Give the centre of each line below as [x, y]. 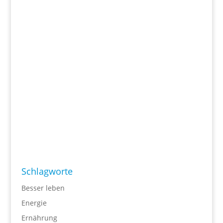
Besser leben [43, 188]
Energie [34, 203]
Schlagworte [47, 171]
